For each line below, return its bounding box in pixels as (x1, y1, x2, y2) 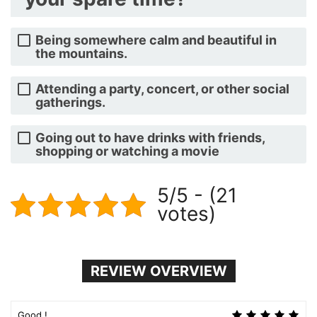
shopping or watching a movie (35, 144, 219, 158)
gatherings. (35, 95, 105, 110)
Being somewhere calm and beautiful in (35, 33, 277, 47)
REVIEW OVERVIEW (90, 263, 227, 279)
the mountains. (35, 46, 127, 61)
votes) (157, 202, 216, 226)
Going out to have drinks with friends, (35, 130, 265, 145)
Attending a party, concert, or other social (35, 81, 289, 96)
